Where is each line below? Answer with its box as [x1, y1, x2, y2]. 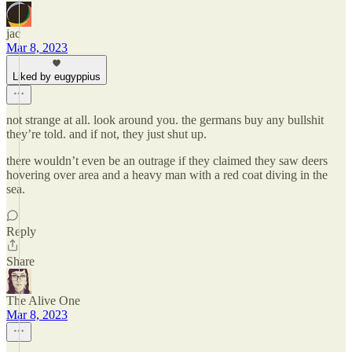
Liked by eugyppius [13, 71, 101, 82]
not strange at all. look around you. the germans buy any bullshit [6, 113, 324, 126]
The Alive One [6, 294, 80, 307]
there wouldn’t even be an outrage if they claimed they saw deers [6, 154, 328, 167]
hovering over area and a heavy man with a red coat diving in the [6, 168, 328, 181]
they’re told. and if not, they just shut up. [6, 127, 207, 141]
